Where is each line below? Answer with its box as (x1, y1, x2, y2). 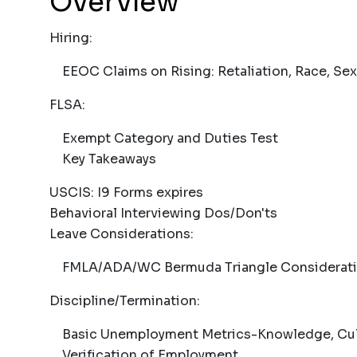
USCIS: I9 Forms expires (49, 184, 206, 201)
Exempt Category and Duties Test (49, 130, 278, 147)
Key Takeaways (49, 151, 156, 167)
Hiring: (49, 29, 92, 46)
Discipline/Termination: (49, 292, 200, 309)
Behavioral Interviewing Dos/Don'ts (49, 205, 277, 222)
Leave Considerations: (49, 226, 194, 242)
